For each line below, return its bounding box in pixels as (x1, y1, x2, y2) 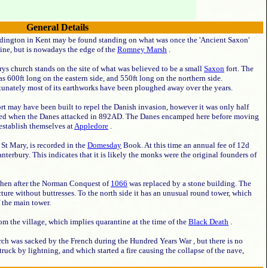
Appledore (74, 121, 108, 130)
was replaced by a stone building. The (127, 179, 251, 188)
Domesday (87, 141, 121, 150)
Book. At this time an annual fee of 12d (121, 141, 249, 150)
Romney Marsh (117, 45, 167, 54)
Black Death (188, 217, 229, 226)
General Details (26, 22, 89, 32)
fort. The (224, 64, 254, 73)
